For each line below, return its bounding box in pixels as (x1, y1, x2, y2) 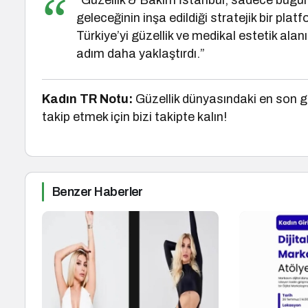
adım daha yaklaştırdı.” (76, 47, 206, 60)
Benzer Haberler (52, 185, 143, 199)
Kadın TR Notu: (42, 92, 133, 106)
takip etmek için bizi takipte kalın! (42, 110, 228, 124)
